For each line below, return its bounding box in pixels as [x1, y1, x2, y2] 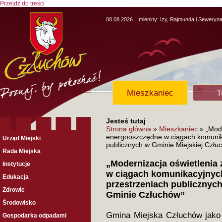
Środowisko [2, 199, 36, 206]
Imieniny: [137, 16, 160, 22]
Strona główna [106, 125, 151, 133]
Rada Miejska [2, 148, 41, 155]
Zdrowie [2, 186, 25, 193]
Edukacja [2, 173, 29, 180]
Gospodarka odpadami [2, 212, 66, 219]
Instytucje [2, 161, 30, 167]
